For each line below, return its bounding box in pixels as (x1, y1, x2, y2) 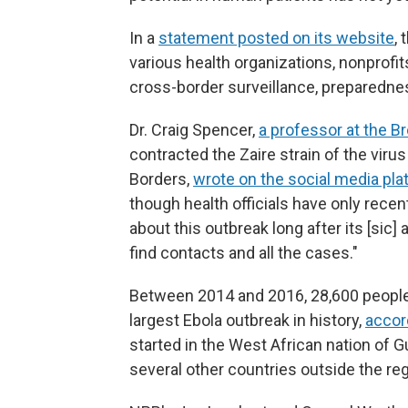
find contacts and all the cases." (129, 243, 358, 263)
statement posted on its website (158, 28, 394, 48)
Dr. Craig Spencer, (129, 120, 259, 140)
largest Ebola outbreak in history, (129, 311, 365, 331)
